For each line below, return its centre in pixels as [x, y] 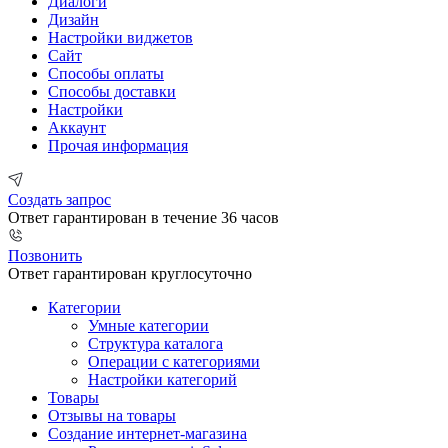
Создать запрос [59, 199]
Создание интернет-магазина [147, 433]
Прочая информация [118, 145]
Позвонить [45, 255]
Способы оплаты [106, 73]
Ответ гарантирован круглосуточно [130, 273]
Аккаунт [77, 127]
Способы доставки [112, 91]
